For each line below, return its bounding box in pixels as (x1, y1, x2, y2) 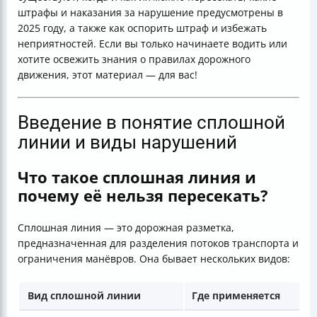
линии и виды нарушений (18, 132, 237, 153)
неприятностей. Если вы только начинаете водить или (18, 37, 287, 50)
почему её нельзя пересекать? (18, 185, 268, 207)
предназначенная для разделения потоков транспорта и (18, 236, 299, 250)
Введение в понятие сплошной (18, 112, 285, 133)
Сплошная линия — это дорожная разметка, (18, 221, 234, 235)
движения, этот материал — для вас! (18, 68, 197, 81)
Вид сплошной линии (28, 289, 141, 303)
